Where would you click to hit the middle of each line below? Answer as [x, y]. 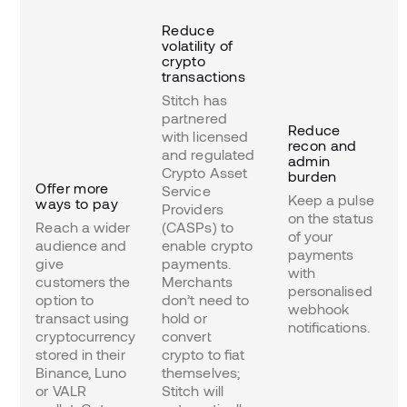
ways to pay [77, 203]
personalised [330, 290]
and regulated [208, 154]
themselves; [201, 372]
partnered [194, 117]
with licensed [205, 135]
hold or [184, 317]
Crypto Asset [205, 172]
